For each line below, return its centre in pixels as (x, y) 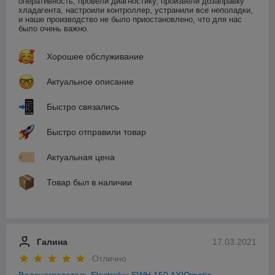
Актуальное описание (90, 81)
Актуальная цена (81, 157)
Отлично (109, 258)
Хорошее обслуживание (95, 56)
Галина (52, 242)
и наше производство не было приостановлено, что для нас (130, 19)
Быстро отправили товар (96, 132)
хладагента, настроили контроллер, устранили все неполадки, (136, 10)
